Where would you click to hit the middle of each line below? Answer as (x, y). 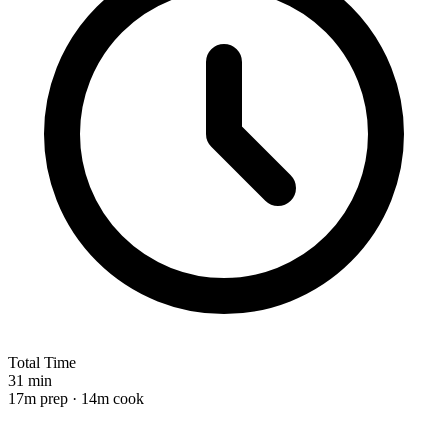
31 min (30, 380)
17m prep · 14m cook (76, 398)
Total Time (42, 362)
